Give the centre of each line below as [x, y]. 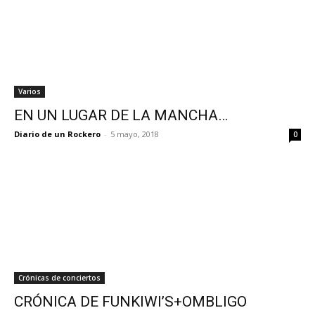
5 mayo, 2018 [135, 134]
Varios [30, 91]
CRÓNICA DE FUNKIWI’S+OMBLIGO [130, 302]
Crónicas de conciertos [59, 278]
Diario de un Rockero [57, 134]
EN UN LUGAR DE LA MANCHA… [121, 115]
